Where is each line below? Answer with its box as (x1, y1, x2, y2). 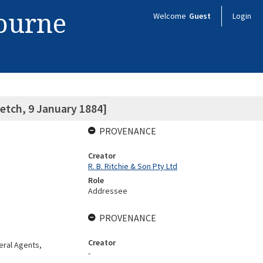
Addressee (87, 186, 127, 196)
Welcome (153, 11, 188, 21)
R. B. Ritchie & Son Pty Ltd (87, 161, 177, 171)
